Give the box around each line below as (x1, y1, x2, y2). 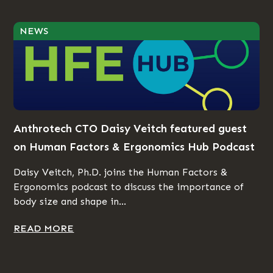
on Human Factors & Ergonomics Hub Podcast (13, 140, 255, 154)
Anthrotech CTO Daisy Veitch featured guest (13, 121, 247, 135)
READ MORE (13, 222, 74, 234)
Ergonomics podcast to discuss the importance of (13, 180, 244, 193)
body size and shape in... (13, 195, 127, 207)
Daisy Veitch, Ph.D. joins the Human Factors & (13, 166, 228, 178)
